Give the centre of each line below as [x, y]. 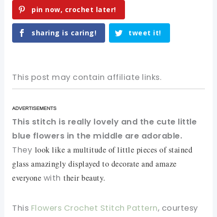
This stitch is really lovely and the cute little [105, 122]
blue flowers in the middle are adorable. [97, 136]
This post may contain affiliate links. [87, 77]
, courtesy [178, 208]
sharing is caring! [64, 33]
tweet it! [145, 33]
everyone [27, 178]
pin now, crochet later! [74, 10]
